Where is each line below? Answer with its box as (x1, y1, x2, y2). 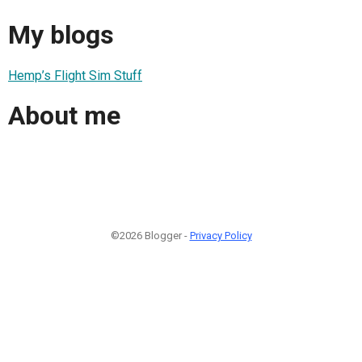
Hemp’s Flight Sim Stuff (8, 67, 142, 83)
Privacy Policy (189, 229, 252, 242)
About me (8, 100, 120, 132)
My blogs (8, 19, 114, 51)
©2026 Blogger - (110, 229, 190, 242)
